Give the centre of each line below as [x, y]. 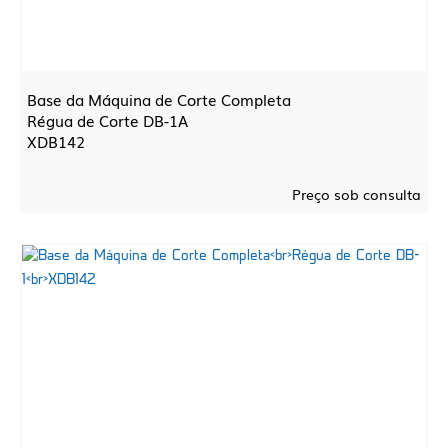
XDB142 [56, 141]
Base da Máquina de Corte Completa [159, 99]
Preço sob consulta [356, 194]
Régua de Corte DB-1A [107, 120]
